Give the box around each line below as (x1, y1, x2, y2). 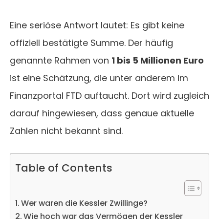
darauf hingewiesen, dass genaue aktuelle (10, 107, 194, 120)
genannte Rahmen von (10, 54, 111, 67)
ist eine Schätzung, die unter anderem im (10, 72, 188, 85)
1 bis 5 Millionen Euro (111, 54, 204, 67)
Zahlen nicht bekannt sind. (10, 125, 123, 137)
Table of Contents (15, 160, 112, 175)
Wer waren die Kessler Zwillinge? (21, 197, 148, 209)
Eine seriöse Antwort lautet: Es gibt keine (10, 19, 184, 32)
